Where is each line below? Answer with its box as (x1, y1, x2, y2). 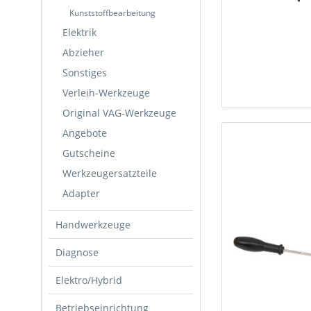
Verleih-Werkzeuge (62, 86, 150, 99)
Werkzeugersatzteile (62, 167, 157, 180)
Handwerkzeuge (56, 218, 131, 231)
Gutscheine (62, 146, 115, 160)
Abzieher (62, 46, 104, 59)
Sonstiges (62, 66, 107, 79)
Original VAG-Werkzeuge (62, 106, 176, 119)
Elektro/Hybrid (56, 274, 122, 287)
